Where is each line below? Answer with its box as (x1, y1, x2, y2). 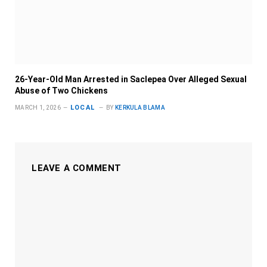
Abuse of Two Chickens (15, 86, 108, 96)
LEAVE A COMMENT (32, 163, 122, 174)
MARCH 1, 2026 (15, 104, 61, 111)
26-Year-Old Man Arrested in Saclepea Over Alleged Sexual (15, 74, 247, 85)
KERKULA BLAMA (114, 104, 165, 111)
